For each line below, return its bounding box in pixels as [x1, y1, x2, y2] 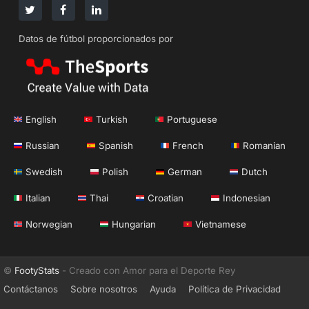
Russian [26, 140, 59, 152]
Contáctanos [3, 283, 58, 295]
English [26, 114, 57, 126]
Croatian [148, 192, 183, 204]
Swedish [26, 166, 63, 178]
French [172, 140, 203, 152]
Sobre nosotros [70, 283, 137, 295]
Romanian [243, 140, 286, 152]
